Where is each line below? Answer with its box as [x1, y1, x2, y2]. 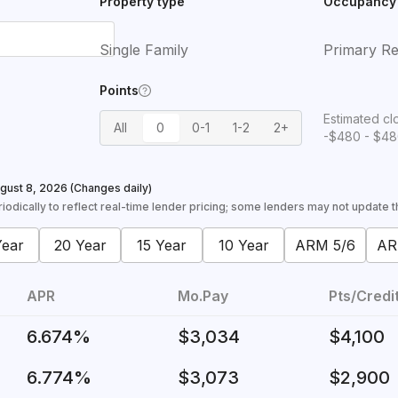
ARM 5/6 [295, 236, 355, 254]
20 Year [53, 236, 107, 254]
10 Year [218, 236, 269, 254]
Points [99, 83, 139, 98]
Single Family [99, 41, 188, 59]
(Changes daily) [68, 181, 152, 195]
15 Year [137, 236, 187, 254]
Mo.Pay [178, 287, 228, 306]
